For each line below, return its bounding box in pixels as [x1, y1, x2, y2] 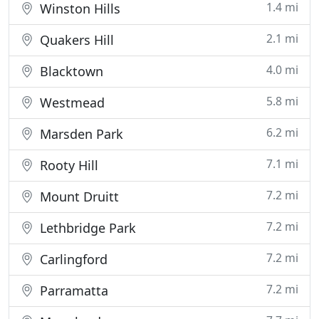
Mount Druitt [36, 188, 119, 205]
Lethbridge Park [36, 219, 136, 236]
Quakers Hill [36, 31, 114, 48]
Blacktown [36, 63, 103, 80]
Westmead [36, 94, 105, 111]
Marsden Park [36, 125, 123, 142]
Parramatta [36, 282, 108, 299]
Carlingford [36, 251, 108, 268]
